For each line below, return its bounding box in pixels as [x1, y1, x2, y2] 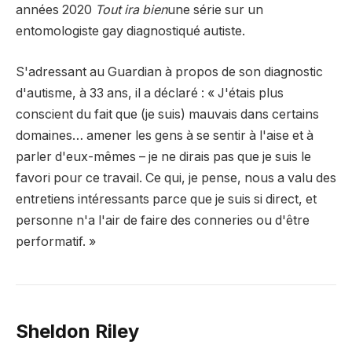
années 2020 [16, 2, 95, 18]
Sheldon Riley [16, 319, 139, 343]
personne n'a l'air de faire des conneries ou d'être [16, 212, 310, 228]
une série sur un [167, 2, 263, 18]
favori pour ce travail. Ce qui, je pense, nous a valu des [16, 170, 336, 185]
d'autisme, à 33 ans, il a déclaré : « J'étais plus [16, 85, 284, 101]
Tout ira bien [95, 2, 167, 18]
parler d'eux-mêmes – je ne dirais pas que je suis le [16, 148, 311, 164]
